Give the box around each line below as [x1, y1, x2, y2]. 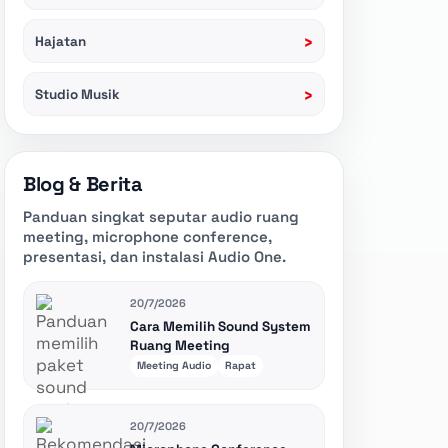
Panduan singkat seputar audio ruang [23, 207, 299, 227]
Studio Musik [35, 85, 120, 103]
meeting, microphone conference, [23, 227, 272, 247]
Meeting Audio [137, 359, 211, 373]
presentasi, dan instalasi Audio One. [23, 247, 286, 267]
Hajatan [35, 32, 86, 50]
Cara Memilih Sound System [130, 318, 311, 336]
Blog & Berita [23, 171, 143, 198]
